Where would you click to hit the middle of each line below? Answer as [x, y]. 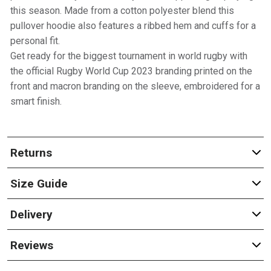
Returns [31, 152]
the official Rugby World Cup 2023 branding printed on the [131, 71]
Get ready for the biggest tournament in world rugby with [129, 56]
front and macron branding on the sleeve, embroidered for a [135, 86]
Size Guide [39, 183]
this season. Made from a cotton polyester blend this [122, 11]
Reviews [31, 245]
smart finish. [37, 101]
